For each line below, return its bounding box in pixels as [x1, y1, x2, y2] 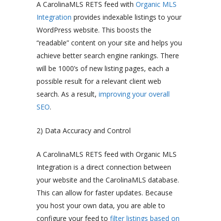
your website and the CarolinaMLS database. [37, 175, 179, 184]
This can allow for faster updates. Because [37, 187, 173, 197]
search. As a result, [37, 89, 99, 99]
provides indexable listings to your [72, 12, 182, 22]
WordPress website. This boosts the [37, 25, 151, 35]
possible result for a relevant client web [37, 76, 161, 86]
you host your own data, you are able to [37, 200, 165, 210]
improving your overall [99, 89, 170, 99]
